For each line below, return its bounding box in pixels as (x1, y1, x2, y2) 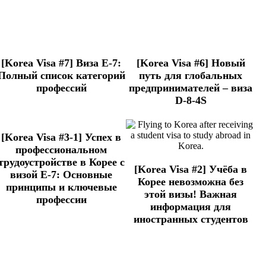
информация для (150, 201, 231, 213)
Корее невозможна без (138, 176, 243, 188)
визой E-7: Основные (10, 169, 112, 181)
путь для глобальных (139, 69, 242, 82)
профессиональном (15, 144, 107, 156)
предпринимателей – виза (129, 82, 252, 94)
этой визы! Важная (144, 188, 237, 201)
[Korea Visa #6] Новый (136, 57, 245, 69)
